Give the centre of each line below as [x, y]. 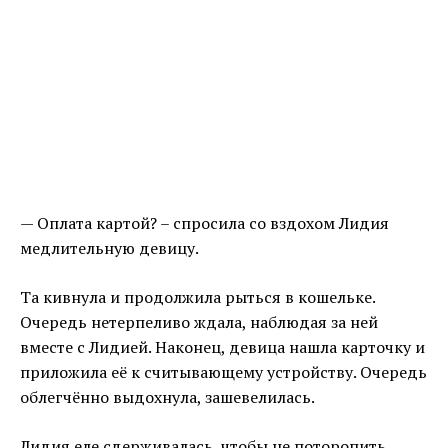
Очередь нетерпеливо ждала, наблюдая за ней [199, 322]
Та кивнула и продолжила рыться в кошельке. [197, 297]
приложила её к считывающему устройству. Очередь [223, 372]
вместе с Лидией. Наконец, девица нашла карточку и [222, 347]
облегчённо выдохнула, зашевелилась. [167, 397]
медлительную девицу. [109, 248]
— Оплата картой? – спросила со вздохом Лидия [204, 223]
